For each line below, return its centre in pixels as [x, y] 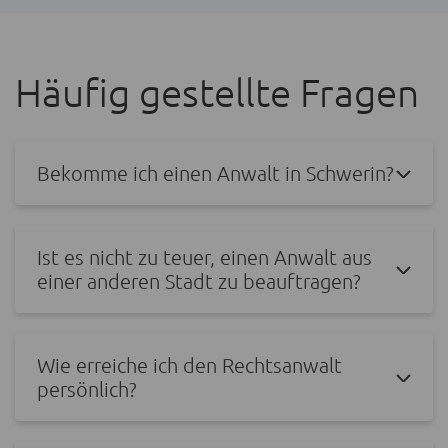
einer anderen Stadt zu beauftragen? [199, 281]
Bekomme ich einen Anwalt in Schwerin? [215, 173]
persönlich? [87, 389]
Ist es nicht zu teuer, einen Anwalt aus [204, 257]
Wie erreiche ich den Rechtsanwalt [189, 365]
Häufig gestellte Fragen [217, 92]
